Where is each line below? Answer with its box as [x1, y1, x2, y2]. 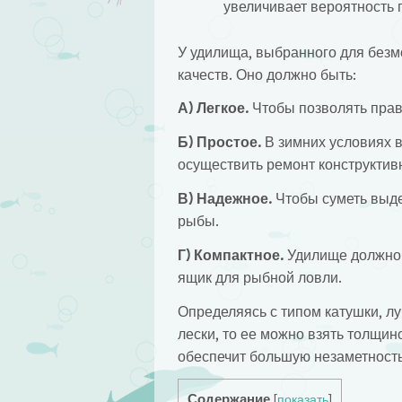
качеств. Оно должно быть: [177, 66, 356, 83]
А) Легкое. [177, 100, 249, 117]
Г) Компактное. [177, 247, 284, 263]
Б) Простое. [177, 135, 261, 151]
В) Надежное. [177, 190, 272, 206]
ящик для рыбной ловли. [177, 269, 342, 285]
